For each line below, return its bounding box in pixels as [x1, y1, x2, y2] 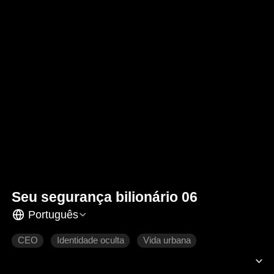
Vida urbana [143, 235, 191, 246]
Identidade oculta [56, 235, 124, 246]
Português [28, 208, 78, 221]
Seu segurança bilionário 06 [12, 189, 198, 206]
